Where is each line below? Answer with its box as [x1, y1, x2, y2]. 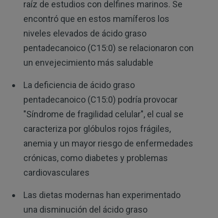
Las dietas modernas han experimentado [23, 189, 181, 200]
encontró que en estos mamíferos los [23, 13, 169, 24]
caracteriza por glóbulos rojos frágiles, [23, 123, 171, 134]
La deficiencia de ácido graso [23, 79, 135, 90]
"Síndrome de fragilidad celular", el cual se [23, 109, 183, 119]
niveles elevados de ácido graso [23, 28, 146, 38]
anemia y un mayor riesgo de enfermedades [23, 138, 193, 148]
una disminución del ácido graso [23, 204, 147, 215]
